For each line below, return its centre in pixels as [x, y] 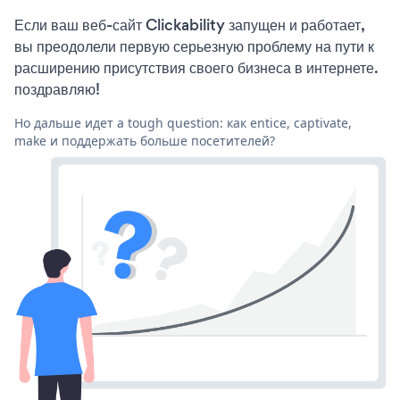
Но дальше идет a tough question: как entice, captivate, [183, 122]
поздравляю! [57, 89]
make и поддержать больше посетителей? [145, 140]
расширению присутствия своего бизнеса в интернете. [196, 67]
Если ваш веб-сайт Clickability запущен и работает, [189, 25]
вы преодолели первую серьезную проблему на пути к [194, 46]
